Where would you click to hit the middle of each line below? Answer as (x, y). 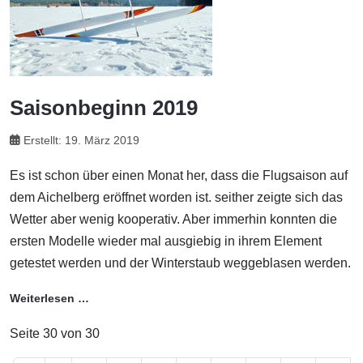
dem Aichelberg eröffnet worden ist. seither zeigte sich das (176, 198)
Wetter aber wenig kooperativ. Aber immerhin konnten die (173, 220)
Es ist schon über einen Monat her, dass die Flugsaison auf (179, 176)
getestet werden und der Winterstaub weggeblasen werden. (180, 263)
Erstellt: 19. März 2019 (81, 141)
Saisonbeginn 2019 (104, 107)
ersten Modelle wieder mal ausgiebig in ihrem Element (166, 241)
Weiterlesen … (49, 299)
